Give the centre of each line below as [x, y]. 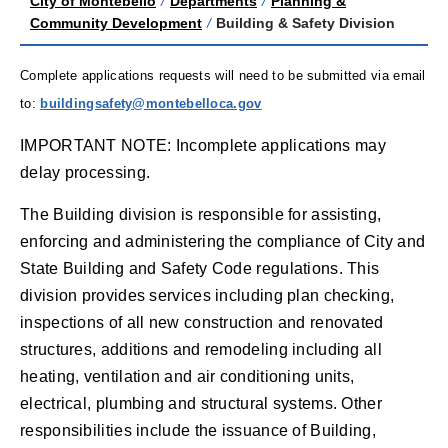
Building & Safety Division [305, 22]
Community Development [116, 22]
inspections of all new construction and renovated [202, 322]
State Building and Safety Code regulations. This [200, 268]
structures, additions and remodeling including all [201, 349]
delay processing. [85, 172]
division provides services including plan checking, [207, 295]
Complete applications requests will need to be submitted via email [223, 75]
